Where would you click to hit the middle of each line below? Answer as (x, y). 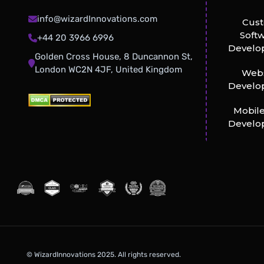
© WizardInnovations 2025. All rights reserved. (104, 255)
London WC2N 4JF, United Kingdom (108, 70)
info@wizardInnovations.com (97, 19)
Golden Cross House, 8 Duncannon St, (114, 57)
